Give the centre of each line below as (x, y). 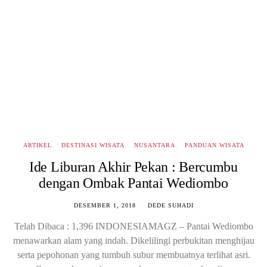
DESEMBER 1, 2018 (105, 205)
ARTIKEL (37, 145)
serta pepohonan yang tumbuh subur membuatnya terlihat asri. (133, 255)
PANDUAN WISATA (214, 145)
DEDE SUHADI (170, 205)
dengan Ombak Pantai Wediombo (133, 183)
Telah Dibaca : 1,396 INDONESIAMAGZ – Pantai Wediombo (133, 226)
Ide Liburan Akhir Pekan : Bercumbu (133, 167)
